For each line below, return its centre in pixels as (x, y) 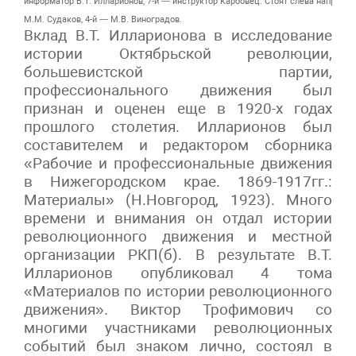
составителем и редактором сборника (178, 145)
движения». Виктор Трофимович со (178, 309)
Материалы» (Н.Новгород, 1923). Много (178, 199)
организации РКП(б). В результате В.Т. (178, 254)
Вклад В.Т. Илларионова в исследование (178, 35)
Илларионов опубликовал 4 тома (178, 273)
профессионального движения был (178, 90)
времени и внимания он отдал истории (178, 218)
